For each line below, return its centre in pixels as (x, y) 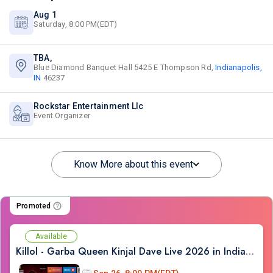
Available (51, 236)
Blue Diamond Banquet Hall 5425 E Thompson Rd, (125, 67)
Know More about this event (133, 164)
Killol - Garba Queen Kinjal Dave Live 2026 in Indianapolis (250, 251)
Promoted (34, 206)
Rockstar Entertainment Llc (89, 106)
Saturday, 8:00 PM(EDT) (76, 24)
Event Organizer (62, 115)
